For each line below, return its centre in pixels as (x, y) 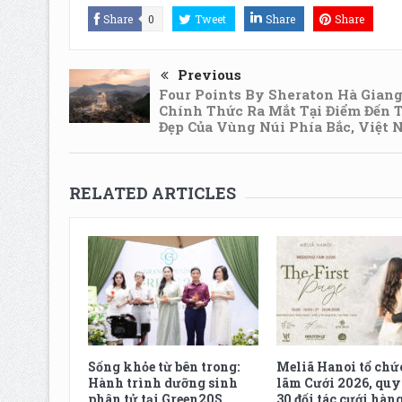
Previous (209, 74)
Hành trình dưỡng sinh (162, 383)
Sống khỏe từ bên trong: (163, 367)
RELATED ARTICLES (152, 193)
